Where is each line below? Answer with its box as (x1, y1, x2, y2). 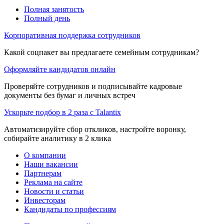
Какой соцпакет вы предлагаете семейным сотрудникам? (4, 47, 199, 56)
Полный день (24, 13, 70, 22)
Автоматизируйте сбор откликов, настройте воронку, (4, 124, 186, 133)
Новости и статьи (24, 186, 84, 195)
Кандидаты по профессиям (24, 204, 116, 213)
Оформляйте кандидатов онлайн (4, 64, 115, 73)
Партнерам (24, 168, 61, 177)
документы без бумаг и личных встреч (4, 90, 135, 99)
